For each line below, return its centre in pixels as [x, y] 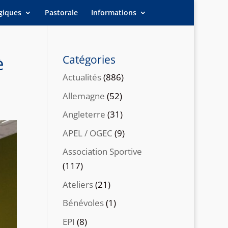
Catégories [89, 60]
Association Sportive [103, 151]
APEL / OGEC [88, 133]
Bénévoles [83, 203]
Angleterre [84, 114]
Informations [114, 12]
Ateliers [78, 184]
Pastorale [62, 12]
